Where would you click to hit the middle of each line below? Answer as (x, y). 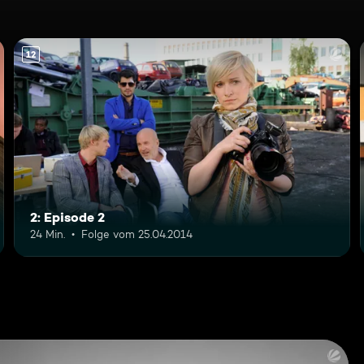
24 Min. (48, 234)
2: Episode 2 (68, 217)
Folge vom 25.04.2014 (137, 234)
